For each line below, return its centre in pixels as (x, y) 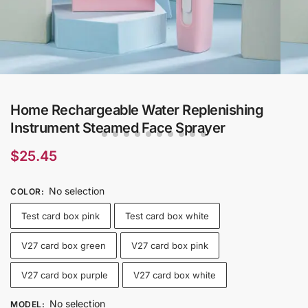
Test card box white (167, 216)
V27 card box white (175, 275)
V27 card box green (64, 246)
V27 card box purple (65, 275)
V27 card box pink (170, 246)
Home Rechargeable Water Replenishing (137, 110)
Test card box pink (60, 216)
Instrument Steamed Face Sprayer (118, 128)
